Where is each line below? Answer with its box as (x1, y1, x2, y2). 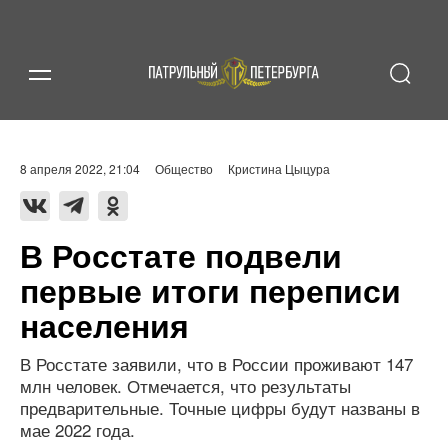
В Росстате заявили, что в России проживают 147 (20, 351, 413, 376)
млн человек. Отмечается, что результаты (20, 373, 351, 398)
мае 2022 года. (20, 417, 135, 442)
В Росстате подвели (20, 232, 342, 278)
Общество (155, 160, 213, 177)
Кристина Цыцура (228, 160, 330, 177)
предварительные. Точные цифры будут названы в (20, 395, 420, 420)
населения (20, 302, 189, 348)
